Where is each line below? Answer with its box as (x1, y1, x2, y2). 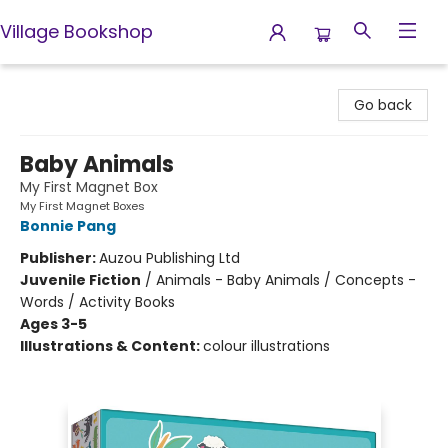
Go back (354, 95, 412, 115)
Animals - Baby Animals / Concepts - (156, 270, 416, 290)
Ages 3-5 (20, 314, 87, 334)
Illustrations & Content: (20, 336, 203, 356)
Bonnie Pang (20, 216, 116, 236)
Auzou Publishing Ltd (99, 248, 240, 268)
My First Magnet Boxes (20, 198, 145, 214)
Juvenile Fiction (20, 270, 141, 290)
